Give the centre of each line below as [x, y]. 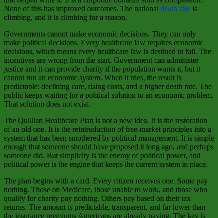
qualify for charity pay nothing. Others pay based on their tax [97, 198]
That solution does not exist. [47, 104]
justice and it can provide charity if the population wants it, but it [102, 69]
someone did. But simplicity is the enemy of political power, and [102, 155]
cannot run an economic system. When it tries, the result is [93, 77]
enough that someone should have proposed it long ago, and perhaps [109, 146]
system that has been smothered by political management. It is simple [109, 138]
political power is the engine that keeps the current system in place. [106, 164]
